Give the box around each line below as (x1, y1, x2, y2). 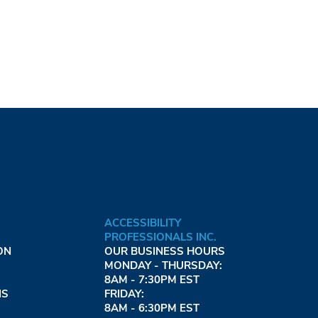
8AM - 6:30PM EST (104, 300, 199, 315)
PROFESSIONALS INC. (104, 229, 216, 244)
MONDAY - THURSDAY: (104, 258, 222, 273)
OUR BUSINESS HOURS (104, 243, 225, 258)
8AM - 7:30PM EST (104, 272, 199, 287)
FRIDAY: (104, 286, 144, 301)
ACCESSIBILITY (104, 215, 181, 230)
